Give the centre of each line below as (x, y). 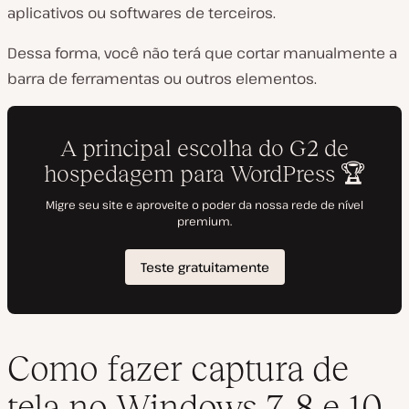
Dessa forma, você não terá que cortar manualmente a (202, 53)
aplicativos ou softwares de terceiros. (142, 13)
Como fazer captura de (178, 368)
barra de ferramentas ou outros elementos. (162, 79)
